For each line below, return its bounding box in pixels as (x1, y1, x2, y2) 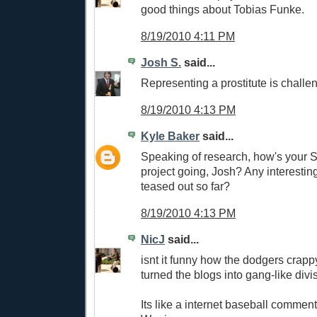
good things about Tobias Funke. (141, 2, 304, 16)
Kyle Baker (141, 129, 200, 143)
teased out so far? (141, 179, 230, 192)
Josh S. (141, 56, 181, 69)
